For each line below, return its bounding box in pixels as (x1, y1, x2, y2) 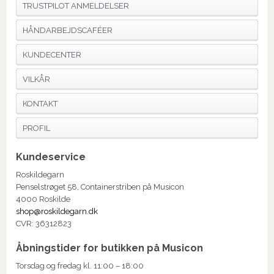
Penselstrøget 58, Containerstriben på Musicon (16, 182, 185, 192)
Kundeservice (16, 151, 86, 163)
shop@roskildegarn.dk (16, 207, 98, 217)
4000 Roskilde (16, 194, 71, 204)
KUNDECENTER (23, 50, 82, 60)
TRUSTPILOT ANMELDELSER (23, 1, 130, 11)
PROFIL (23, 124, 51, 133)
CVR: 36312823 (16, 219, 72, 229)
